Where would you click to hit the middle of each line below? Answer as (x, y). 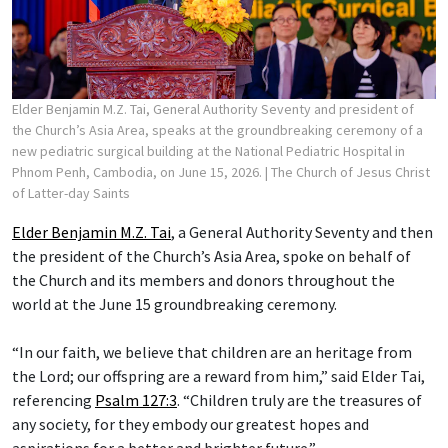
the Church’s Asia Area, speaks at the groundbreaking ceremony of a (217, 129)
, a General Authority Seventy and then (302, 231)
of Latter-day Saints (71, 192)
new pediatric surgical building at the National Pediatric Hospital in (208, 150)
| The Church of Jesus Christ (347, 171)
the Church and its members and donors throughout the (203, 279)
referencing (53, 399)
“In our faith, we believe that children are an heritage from (212, 351)
